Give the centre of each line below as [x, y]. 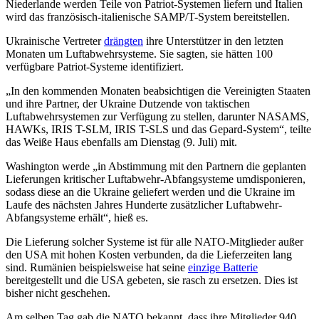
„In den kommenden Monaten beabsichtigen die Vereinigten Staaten [158, 91]
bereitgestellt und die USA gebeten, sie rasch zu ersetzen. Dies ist [152, 281]
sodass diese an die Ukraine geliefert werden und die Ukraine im [150, 192]
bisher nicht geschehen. [58, 293]
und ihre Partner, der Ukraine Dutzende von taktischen [128, 104]
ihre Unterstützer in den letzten [213, 41]
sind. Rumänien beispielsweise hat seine [97, 268]
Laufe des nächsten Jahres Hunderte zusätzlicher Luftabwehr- [144, 205]
